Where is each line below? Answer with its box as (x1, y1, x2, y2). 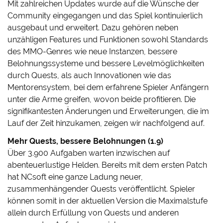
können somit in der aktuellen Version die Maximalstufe (7, 196, 208, 206)
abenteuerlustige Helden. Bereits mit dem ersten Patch (7, 160, 208, 170)
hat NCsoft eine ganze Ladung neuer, (7, 172, 143, 182)
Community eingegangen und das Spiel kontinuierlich (7, 11, 203, 21)
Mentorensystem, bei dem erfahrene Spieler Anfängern (7, 83, 209, 93)
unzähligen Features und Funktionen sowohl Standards (7, 35, 209, 45)
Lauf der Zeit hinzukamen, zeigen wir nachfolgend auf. (7, 118, 205, 128)
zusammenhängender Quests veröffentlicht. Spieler (7, 184, 196, 194)
